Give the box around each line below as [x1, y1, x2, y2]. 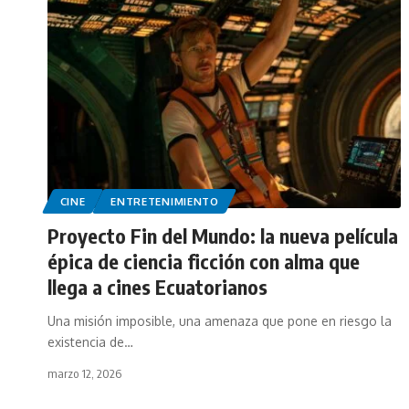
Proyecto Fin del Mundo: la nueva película [47, 222, 398, 248]
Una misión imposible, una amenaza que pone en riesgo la [47, 312, 392, 329]
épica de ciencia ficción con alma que [47, 247, 360, 274]
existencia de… [47, 333, 133, 350]
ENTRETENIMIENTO [110, 194, 219, 208]
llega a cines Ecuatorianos [47, 273, 267, 299]
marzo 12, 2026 [47, 365, 121, 381]
